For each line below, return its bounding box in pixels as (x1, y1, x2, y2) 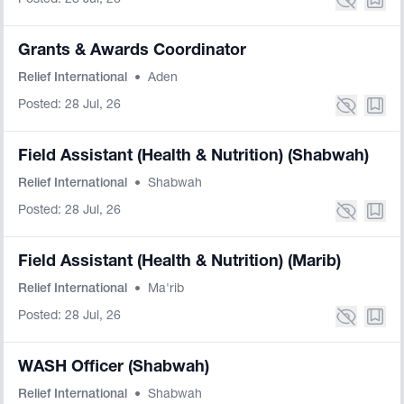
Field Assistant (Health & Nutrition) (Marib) (18, 254, 341, 271)
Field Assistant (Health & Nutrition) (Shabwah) (18, 149, 369, 165)
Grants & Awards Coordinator (18, 43, 246, 60)
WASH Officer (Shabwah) (18, 360, 209, 376)
